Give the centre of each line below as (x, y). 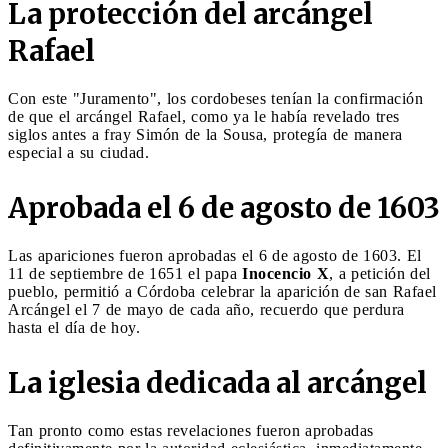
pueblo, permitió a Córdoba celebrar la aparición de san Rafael (222, 291)
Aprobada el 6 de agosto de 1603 (224, 207)
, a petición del (380, 273)
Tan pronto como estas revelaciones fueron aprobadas (191, 430)
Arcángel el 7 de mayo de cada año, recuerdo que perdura (206, 309)
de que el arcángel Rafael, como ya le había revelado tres (204, 116)
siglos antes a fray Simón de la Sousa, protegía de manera (205, 134)
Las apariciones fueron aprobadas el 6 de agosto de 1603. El (215, 255)
